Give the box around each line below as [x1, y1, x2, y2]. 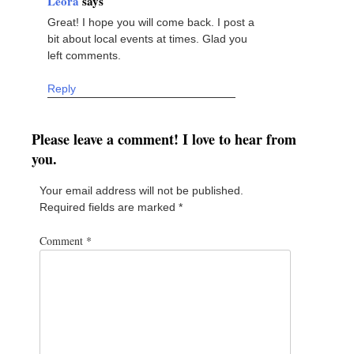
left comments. [47, 48, 121, 62]
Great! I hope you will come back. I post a [47, 15, 254, 28]
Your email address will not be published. [40, 183, 243, 197]
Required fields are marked [40, 200, 179, 213]
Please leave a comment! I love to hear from [32, 128, 296, 149]
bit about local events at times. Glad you [47, 32, 247, 45]
